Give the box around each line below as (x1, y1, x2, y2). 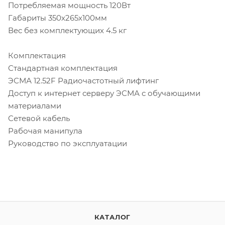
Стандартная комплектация (8, 63, 118, 73)
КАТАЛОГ (94, 213, 131, 221)
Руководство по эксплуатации (8, 139, 127, 149)
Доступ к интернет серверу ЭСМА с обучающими (8, 88, 200, 98)
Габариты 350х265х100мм (8, 13, 107, 23)
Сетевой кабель (8, 114, 70, 124)
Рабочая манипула (8, 126, 82, 136)
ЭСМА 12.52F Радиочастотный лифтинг (8, 76, 159, 86)
